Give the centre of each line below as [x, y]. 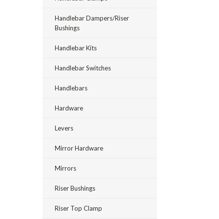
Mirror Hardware [79, 148]
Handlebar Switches [83, 68]
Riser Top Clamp [78, 208]
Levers [64, 128]
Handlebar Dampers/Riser [92, 18]
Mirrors [66, 168]
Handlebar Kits [76, 48]
